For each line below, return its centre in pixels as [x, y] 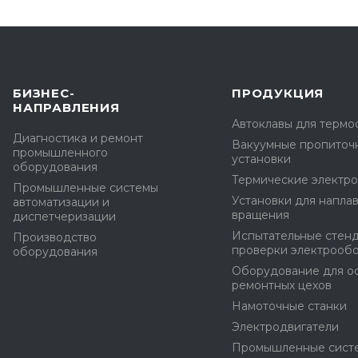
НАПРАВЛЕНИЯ [66, 107]
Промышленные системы [86, 188]
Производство [55, 237]
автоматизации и [61, 202]
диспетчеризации [64, 217]
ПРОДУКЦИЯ [278, 93]
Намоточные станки [289, 306]
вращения [261, 215]
